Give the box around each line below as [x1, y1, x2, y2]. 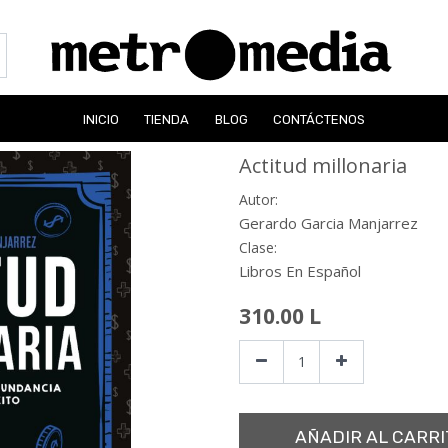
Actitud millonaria [239, 151, 407, 179]
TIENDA [144, 111, 190, 127]
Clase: [239, 237, 277, 257]
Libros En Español [239, 260, 361, 281]
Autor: [239, 189, 278, 209]
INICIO [82, 111, 119, 127]
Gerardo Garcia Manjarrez [239, 212, 418, 233]
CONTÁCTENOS [273, 111, 366, 127]
